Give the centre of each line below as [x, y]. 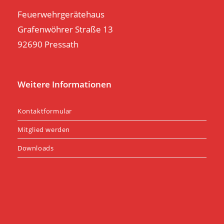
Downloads [36, 148]
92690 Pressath [48, 44]
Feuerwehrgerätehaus [61, 14]
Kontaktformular [45, 111]
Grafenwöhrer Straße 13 [65, 29]
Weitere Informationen [64, 84]
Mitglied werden [44, 129]
